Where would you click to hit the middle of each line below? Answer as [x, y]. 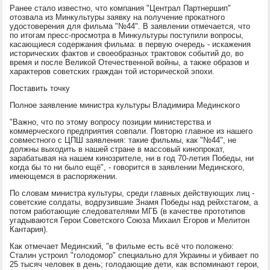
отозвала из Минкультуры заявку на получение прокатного [118, 17]
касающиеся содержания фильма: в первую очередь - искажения [130, 44]
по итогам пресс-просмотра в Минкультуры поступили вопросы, [127, 35]
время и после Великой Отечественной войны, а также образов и [130, 62]
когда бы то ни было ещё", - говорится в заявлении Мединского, [127, 167]
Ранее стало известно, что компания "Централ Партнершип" [121, 8]
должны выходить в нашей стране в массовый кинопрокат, [118, 149]
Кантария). [29, 229]
